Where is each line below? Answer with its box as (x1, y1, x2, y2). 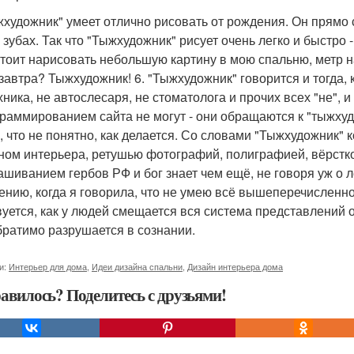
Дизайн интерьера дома (187, 260, 283, 273)
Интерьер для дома (9, 260, 87, 273)
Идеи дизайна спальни (92, 260, 183, 273)
